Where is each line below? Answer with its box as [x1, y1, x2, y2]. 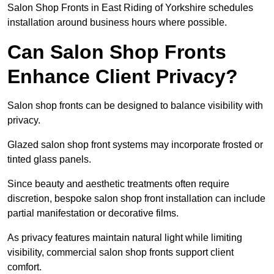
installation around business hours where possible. [7, 17, 227, 28]
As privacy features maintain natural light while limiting [7, 232, 242, 243]
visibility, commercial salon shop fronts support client [7, 247, 234, 258]
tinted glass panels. [7, 154, 91, 165]
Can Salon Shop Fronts [7, 41, 226, 64]
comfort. [7, 262, 42, 273]
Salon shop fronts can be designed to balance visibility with [7, 100, 263, 111]
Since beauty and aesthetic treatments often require [7, 179, 229, 190]
